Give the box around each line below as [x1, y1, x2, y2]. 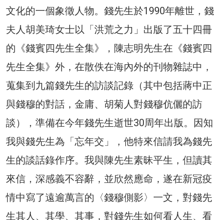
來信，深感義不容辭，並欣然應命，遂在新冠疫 [6, 173, 212, 185]
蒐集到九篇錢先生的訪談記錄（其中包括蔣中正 [6, 80, 212, 92]
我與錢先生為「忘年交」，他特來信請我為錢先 [6, 136, 212, 148]
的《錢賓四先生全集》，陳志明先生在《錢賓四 [6, 42, 212, 55]
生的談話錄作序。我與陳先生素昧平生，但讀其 [6, 154, 212, 166]
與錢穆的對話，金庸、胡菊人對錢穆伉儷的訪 [6, 98, 202, 110]
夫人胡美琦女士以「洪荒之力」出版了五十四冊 [6, 24, 212, 36]
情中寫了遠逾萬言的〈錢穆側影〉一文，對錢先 [6, 192, 212, 204]
